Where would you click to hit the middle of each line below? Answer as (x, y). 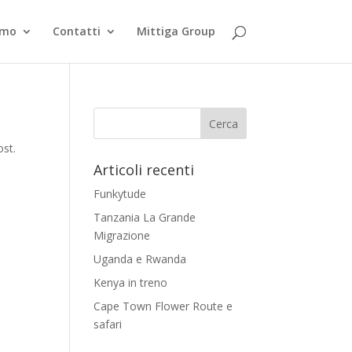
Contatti (76, 31)
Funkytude (120, 194)
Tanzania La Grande (145, 217)
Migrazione (122, 235)
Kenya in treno (131, 282)
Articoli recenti (144, 170)
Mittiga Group (176, 31)
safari (108, 324)
